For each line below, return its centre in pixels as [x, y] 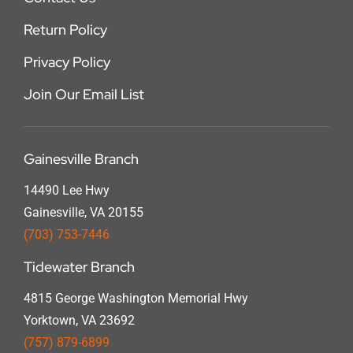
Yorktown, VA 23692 [79, 321]
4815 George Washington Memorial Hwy [136, 299]
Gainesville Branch [81, 159]
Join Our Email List [84, 95]
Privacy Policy [67, 62]
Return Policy [65, 30]
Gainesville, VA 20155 [83, 213]
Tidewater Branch [79, 267]
